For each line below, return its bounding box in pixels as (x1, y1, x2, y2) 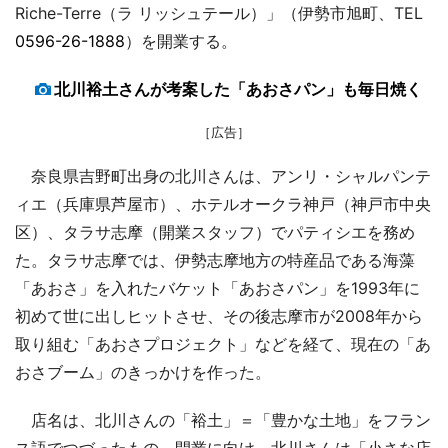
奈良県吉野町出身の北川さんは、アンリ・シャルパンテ (15, 166, 431, 187)
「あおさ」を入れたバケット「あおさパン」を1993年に (15, 278, 420, 299)
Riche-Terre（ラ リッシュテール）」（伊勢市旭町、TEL (15, 3, 423, 24)
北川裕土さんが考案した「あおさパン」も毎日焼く (54, 79, 422, 100)
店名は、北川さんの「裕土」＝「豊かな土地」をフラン (15, 410, 431, 431)
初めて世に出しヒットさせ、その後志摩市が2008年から (15, 306, 423, 327)
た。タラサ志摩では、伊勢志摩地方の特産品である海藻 (15, 250, 415, 271)
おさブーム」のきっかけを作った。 (15, 362, 271, 383)
